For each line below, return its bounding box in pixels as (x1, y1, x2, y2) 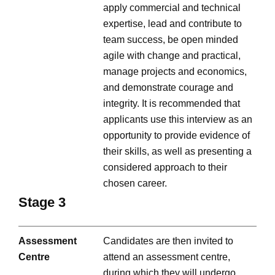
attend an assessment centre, (103, 252, 230, 263)
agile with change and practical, (103, 50, 241, 61)
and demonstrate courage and (103, 82, 233, 93)
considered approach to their (103, 162, 227, 173)
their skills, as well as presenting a (103, 146, 252, 157)
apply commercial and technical (103, 2, 241, 14)
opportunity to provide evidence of (103, 130, 250, 141)
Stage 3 (18, 195, 66, 211)
